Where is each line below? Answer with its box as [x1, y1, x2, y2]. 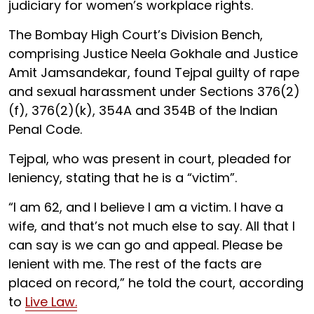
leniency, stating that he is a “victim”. [8, 168, 237, 186]
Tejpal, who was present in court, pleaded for [8, 149, 292, 168]
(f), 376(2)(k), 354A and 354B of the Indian [8, 101, 278, 119]
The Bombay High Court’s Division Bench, [8, 25, 263, 43]
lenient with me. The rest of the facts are [8, 254, 261, 273]
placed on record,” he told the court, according [8, 273, 303, 292]
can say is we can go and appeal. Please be [8, 235, 282, 254]
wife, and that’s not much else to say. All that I [8, 217, 295, 235]
